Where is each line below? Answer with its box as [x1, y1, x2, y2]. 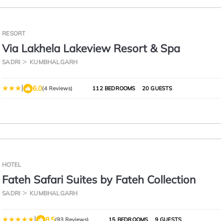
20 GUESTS [140, 85, 173, 92]
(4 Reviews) [42, 85, 73, 92]
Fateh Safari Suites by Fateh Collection [2, 173, 196, 186]
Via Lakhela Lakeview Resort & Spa [2, 41, 181, 55]
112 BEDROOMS [92, 85, 136, 92]
